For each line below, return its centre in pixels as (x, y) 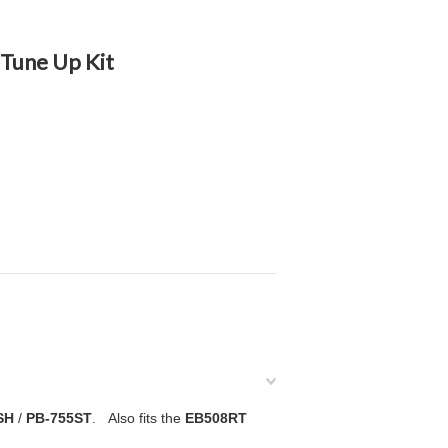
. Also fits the (138, 418)
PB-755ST (57, 418)
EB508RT (216, 418)
